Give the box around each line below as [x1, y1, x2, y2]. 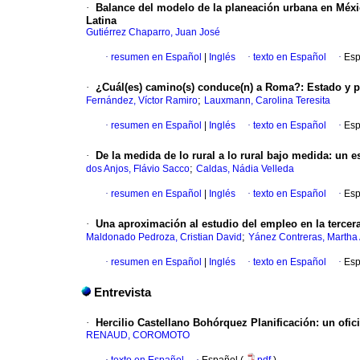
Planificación [251, 317, 316, 329]
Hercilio [96, 317, 134, 329]
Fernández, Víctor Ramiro [86, 95, 198, 107]
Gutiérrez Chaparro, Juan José [86, 27, 220, 39]
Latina [86, 14, 117, 27]
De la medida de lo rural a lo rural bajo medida [96, 149, 329, 162]
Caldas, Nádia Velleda [196, 163, 294, 175]
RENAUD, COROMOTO [86, 329, 190, 342]
